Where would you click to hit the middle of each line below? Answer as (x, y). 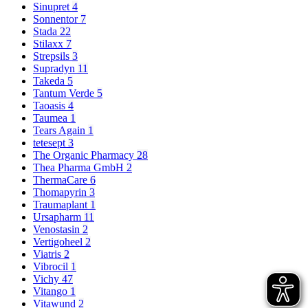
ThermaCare (62, 179)
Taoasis (51, 105)
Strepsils (53, 56)
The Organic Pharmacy (85, 155)
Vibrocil (52, 266)
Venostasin (58, 229)
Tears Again (60, 130)
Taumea (52, 118)
